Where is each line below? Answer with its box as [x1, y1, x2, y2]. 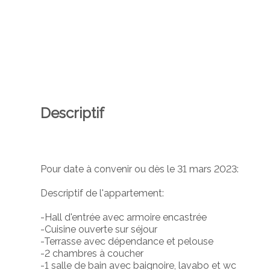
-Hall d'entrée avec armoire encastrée [40, 211, 207, 223]
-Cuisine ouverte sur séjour [40, 223, 158, 235]
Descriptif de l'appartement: [40, 187, 165, 199]
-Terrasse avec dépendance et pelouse [40, 235, 214, 247]
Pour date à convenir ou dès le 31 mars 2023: [40, 163, 239, 175]
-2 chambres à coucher [40, 247, 144, 259]
